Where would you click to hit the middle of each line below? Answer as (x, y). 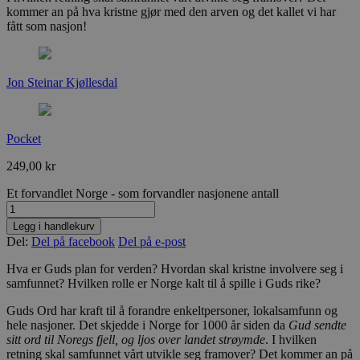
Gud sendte (317, 325)
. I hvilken (291, 340)
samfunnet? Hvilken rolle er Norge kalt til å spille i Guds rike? (164, 284)
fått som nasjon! (47, 27)
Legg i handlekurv (54, 227)
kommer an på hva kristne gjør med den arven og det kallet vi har (171, 12)
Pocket (24, 139)
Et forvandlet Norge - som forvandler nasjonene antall (143, 194)
